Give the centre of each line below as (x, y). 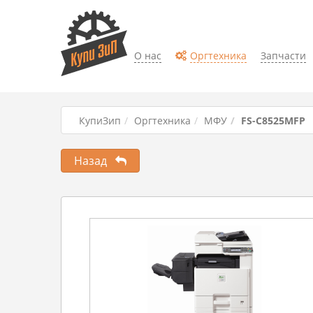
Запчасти (283, 56)
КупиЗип (100, 121)
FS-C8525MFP (273, 121)
